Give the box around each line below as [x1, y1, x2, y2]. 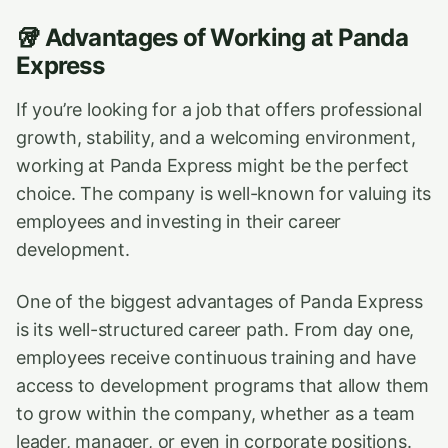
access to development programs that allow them [16, 375, 429, 396]
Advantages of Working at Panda [44, 23, 408, 52]
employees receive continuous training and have [16, 347, 416, 368]
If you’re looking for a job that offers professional [16, 99, 422, 120]
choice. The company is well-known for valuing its [16, 183, 432, 204]
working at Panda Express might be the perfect [16, 155, 410, 176]
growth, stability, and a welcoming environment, [16, 127, 416, 148]
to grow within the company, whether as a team [16, 403, 416, 424]
